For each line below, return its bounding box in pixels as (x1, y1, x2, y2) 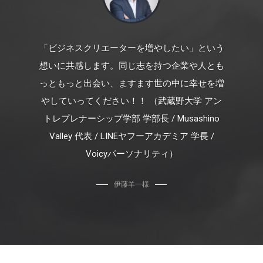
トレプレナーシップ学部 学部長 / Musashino (43, 113, 220, 124)
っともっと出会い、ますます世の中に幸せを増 (39, 77, 224, 89)
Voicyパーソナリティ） (85, 148, 178, 159)
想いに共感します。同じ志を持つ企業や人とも (39, 60, 224, 71)
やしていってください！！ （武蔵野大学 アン (41, 95, 222, 106)
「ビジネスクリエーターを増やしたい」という (39, 42, 224, 53)
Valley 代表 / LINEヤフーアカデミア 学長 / (49, 130, 214, 141)
